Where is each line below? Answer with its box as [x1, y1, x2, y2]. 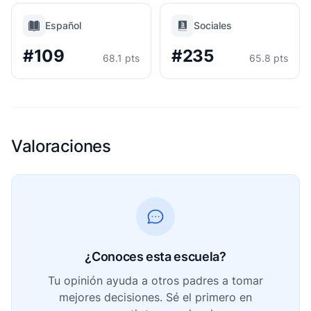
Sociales [194, 19, 232, 31]
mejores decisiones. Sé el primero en [59, 290, 252, 304]
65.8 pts [249, 52, 288, 64]
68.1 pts [103, 52, 140, 64]
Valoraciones [11, 136, 111, 156]
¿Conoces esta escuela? [85, 249, 226, 264]
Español [45, 19, 81, 31]
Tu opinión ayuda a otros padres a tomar [48, 274, 263, 287]
